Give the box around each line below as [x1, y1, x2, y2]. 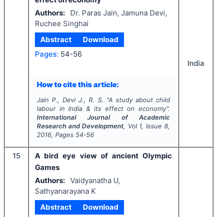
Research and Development [36, 122, 124, 130]
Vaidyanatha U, [70, 175, 120, 185]
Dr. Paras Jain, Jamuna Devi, [70, 8, 167, 17]
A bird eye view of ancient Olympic [35, 151, 172, 160]
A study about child [108, 96, 170, 104]
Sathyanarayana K [35, 186, 96, 196]
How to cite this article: [36, 79, 119, 89]
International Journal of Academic [36, 113, 170, 121]
